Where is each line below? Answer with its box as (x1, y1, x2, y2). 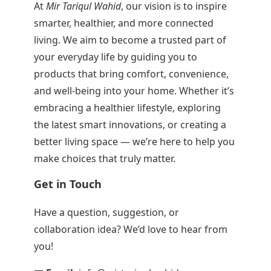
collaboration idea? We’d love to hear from (34, 223, 228, 236)
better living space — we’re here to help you (34, 135, 235, 148)
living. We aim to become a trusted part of (34, 33, 227, 47)
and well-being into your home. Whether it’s (34, 84, 235, 97)
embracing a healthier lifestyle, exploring (34, 101, 221, 114)
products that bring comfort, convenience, (34, 67, 229, 80)
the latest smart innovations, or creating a (34, 118, 227, 131)
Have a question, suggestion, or (34, 206, 180, 219)
